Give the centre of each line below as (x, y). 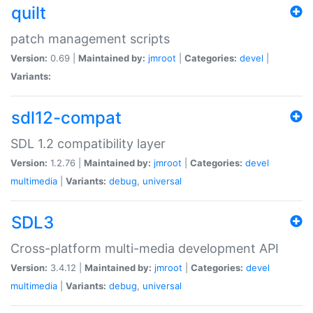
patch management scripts (90, 38)
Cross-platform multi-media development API (145, 248)
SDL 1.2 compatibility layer (88, 143)
